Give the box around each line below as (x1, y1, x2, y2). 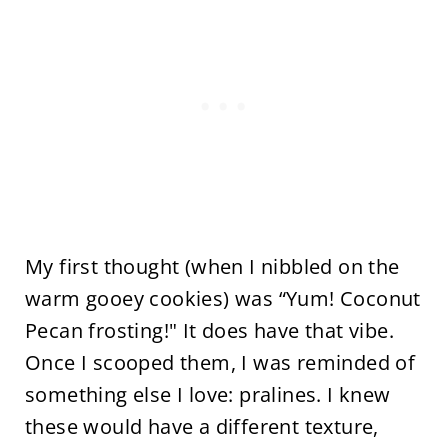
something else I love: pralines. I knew (24, 381, 391, 409)
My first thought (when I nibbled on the (24, 253, 400, 281)
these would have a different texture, (24, 413, 379, 441)
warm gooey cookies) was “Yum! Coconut (24, 285, 421, 313)
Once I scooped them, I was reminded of (24, 349, 416, 377)
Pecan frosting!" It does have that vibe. (24, 317, 394, 345)
